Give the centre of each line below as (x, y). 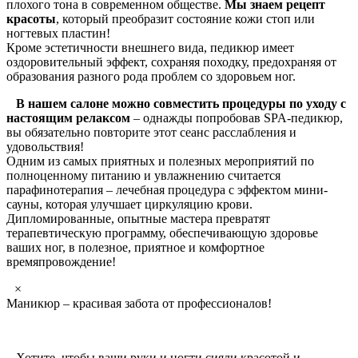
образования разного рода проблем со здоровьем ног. (151, 77)
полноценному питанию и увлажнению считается (143, 176)
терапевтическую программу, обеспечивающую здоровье (162, 233)
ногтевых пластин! (58, 34)
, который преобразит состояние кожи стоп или (185, 19)
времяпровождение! (61, 262)
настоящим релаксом (68, 118)
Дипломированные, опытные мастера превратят (138, 219)
